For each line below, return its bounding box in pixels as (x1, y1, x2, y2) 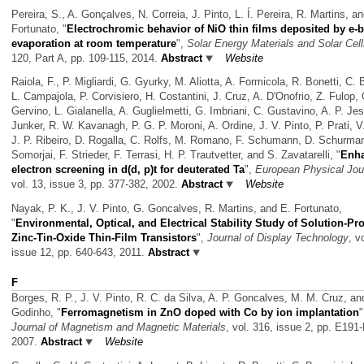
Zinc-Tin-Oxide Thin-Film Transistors (11, 231, 197, 244)
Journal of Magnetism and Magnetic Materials (11, 321, 226, 334)
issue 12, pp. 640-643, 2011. (11, 245, 148, 258)
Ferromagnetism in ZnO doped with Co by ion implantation (61, 306, 359, 319)
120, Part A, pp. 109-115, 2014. (11, 51, 161, 64)
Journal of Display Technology (207, 231, 349, 244)
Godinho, (11, 306, 57, 319)
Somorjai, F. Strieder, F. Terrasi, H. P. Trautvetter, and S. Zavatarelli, (11, 149, 336, 162)
